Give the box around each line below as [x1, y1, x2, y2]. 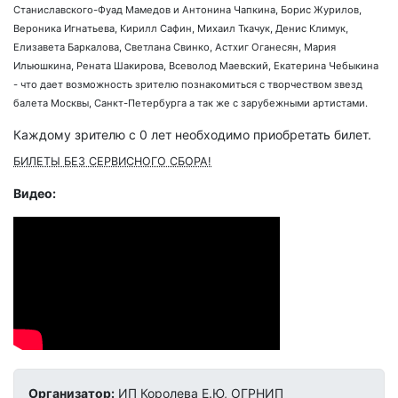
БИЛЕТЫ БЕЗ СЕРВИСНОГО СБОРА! [13, 155, 211, 169]
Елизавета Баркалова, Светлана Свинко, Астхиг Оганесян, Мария [13, 41, 336, 54]
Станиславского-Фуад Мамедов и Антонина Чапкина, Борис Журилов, [13, 4, 362, 17]
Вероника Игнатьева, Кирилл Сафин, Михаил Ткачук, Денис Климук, [13, 22, 348, 36]
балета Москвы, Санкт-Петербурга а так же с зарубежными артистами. [13, 97, 368, 110]
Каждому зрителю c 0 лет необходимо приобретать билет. [13, 127, 371, 143]
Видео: [13, 186, 56, 202]
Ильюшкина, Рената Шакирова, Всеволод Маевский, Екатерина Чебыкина [13, 60, 378, 73]
